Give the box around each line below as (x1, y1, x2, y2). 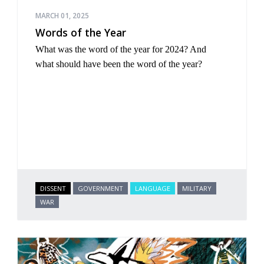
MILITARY (182, 183, 212, 193)
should (56, 58, 81, 69)
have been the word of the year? (83, 58, 202, 69)
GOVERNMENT (78, 183, 123, 193)
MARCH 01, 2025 (35, 11, 89, 21)
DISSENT (40, 183, 66, 193)
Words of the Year (35, 25, 126, 40)
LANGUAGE (135, 183, 170, 193)
